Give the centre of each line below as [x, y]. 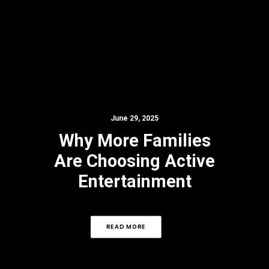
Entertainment [134, 181]
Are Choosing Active [134, 161]
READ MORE [126, 227]
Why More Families [134, 141]
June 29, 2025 [134, 118]
